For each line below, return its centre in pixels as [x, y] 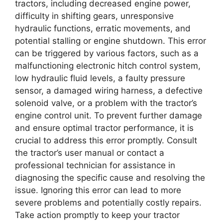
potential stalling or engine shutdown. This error [111, 41]
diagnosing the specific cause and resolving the [110, 177]
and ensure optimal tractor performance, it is [104, 128]
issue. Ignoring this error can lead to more [98, 190]
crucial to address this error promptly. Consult [106, 140]
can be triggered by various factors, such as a [107, 53]
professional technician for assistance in [95, 165]
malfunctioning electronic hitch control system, [108, 65]
